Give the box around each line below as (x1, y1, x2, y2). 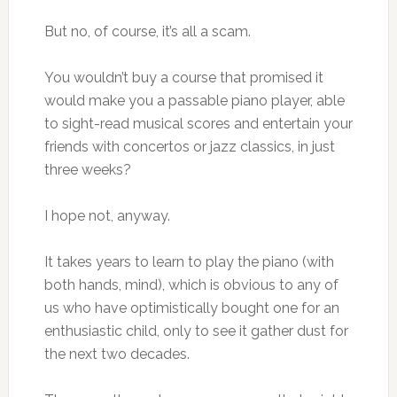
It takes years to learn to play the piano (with (43, 253, 334, 270)
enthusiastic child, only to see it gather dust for (43, 323, 348, 339)
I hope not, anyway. (43, 207, 170, 224)
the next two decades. (43, 346, 190, 362)
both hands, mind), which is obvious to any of (43, 276, 339, 293)
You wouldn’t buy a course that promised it (43, 69, 323, 86)
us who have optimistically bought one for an (43, 300, 339, 316)
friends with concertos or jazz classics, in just (43, 138, 335, 155)
